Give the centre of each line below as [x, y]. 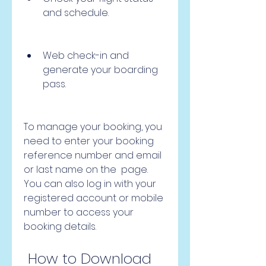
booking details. [60, 227]
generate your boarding [100, 70]
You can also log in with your [90, 184]
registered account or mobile [94, 198]
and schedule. [76, 13]
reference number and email [93, 155]
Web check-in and [86, 56]
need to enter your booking [89, 141]
